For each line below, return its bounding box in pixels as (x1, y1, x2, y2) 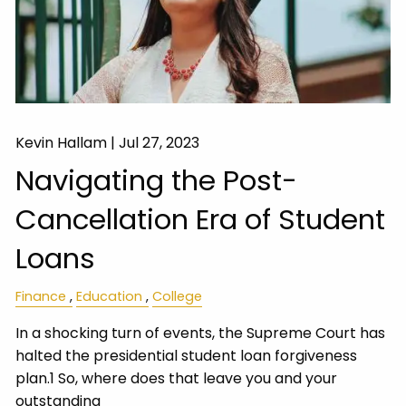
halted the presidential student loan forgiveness (15, 345, 358, 367)
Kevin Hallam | (15, 132, 120, 154)
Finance (15, 287, 67, 306)
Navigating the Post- (15, 160, 298, 201)
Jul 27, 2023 (119, 132, 200, 154)
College (152, 287, 203, 306)
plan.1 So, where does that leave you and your (15, 368, 338, 390)
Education (76, 287, 143, 306)
